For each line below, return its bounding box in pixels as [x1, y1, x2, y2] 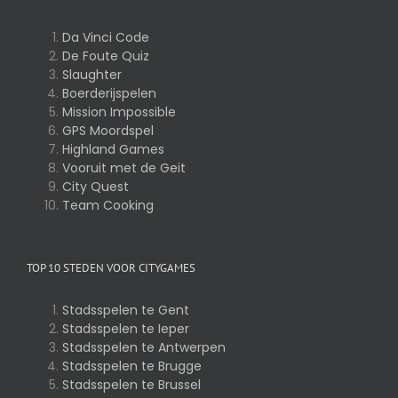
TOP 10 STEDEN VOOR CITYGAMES [27, 260, 195, 276]
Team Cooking [62, 196, 154, 215]
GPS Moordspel [62, 122, 154, 140]
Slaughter [62, 66, 122, 84]
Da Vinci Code [62, 28, 149, 47]
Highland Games [62, 140, 164, 159]
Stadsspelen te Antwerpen [62, 338, 226, 357]
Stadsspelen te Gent [62, 301, 189, 320]
